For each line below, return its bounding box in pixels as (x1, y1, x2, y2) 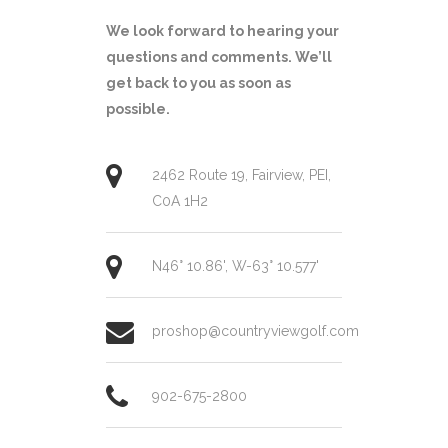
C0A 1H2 (152, 193, 208, 209)
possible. (106, 101, 170, 117)
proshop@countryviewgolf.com (152, 323, 359, 339)
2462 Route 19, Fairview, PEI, (152, 167, 331, 183)
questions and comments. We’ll (106, 49, 332, 65)
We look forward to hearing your (106, 23, 339, 39)
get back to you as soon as (106, 75, 291, 91)
